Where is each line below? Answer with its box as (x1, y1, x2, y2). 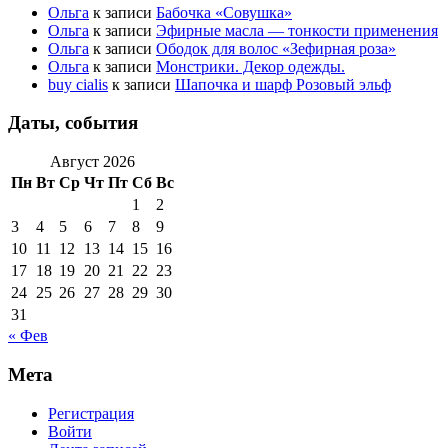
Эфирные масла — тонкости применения (156, 21, 438, 39)
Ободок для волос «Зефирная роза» (156, 39, 396, 57)
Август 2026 (50, 153, 135, 171)
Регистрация (48, 404, 134, 422)
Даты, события (8, 112, 138, 134)
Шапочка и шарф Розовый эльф (175, 75, 391, 93)
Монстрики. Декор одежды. (156, 57, 345, 75)
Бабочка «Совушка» (156, 3, 292, 21)
